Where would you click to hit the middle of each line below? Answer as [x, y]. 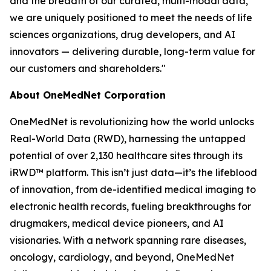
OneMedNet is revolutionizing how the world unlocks [132, 122]
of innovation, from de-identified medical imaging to [133, 189]
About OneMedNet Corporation [88, 95]
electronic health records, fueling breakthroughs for [130, 206]
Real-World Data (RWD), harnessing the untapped [128, 139]
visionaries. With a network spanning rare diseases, [128, 240]
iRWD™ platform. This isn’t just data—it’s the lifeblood [133, 172]
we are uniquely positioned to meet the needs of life [131, 18]
